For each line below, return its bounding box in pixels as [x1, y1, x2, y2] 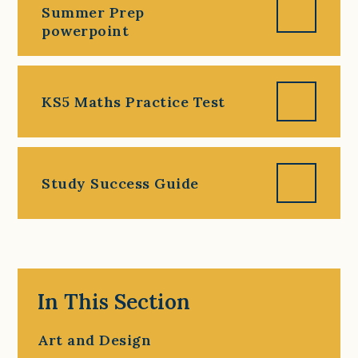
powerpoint [42, 22, 129, 40]
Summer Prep [42, 3, 145, 22]
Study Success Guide [42, 173, 199, 193]
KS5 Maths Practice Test [42, 92, 225, 111]
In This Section [38, 288, 191, 315]
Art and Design [38, 331, 152, 349]
